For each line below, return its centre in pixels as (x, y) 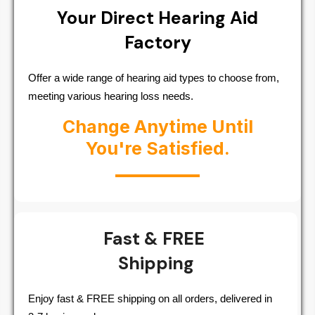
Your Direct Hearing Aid (157, 18)
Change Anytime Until (157, 126)
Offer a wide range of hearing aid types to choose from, (154, 77)
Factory (157, 42)
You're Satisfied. (157, 148)
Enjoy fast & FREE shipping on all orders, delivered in (150, 298)
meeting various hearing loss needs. (111, 96)
